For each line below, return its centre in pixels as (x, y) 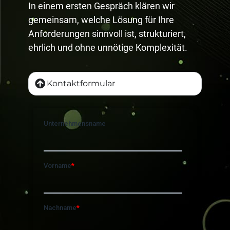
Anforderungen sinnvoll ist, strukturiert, (107, 33)
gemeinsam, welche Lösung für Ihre (101, 20)
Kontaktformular (81, 83)
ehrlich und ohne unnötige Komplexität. (108, 47)
